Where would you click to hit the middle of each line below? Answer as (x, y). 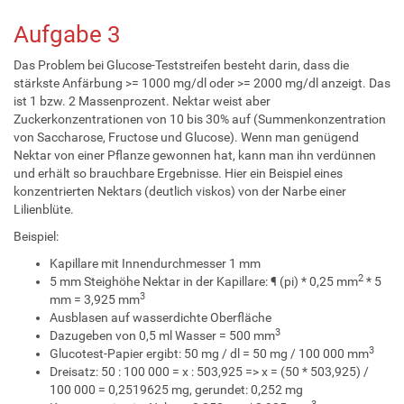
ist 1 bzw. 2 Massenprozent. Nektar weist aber (142, 101)
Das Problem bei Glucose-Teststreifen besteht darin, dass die (181, 64)
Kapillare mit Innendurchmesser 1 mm (155, 263)
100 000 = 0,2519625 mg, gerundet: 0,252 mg (176, 389)
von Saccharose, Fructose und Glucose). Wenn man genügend (186, 137)
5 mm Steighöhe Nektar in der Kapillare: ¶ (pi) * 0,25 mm (204, 281)
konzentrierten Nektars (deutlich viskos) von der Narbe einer (180, 191)
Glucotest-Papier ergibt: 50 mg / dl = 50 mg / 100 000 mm (209, 353)
